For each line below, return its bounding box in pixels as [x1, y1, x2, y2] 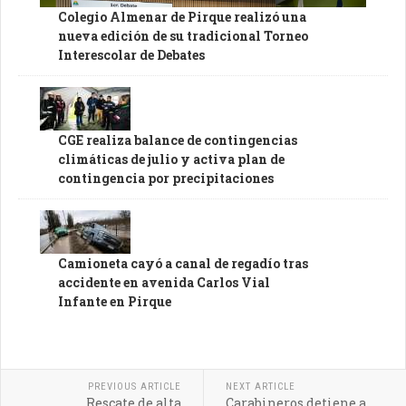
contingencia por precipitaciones [58, 169, 274, 188]
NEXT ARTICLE [225, 381, 295, 393]
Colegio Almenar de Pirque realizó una [58, 8, 306, 26]
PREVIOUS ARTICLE [87, 381, 181, 393]
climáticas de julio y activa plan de [58, 150, 285, 169]
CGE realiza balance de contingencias [58, 131, 297, 150]
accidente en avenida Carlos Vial [58, 274, 270, 292]
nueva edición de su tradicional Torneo [58, 27, 308, 45]
